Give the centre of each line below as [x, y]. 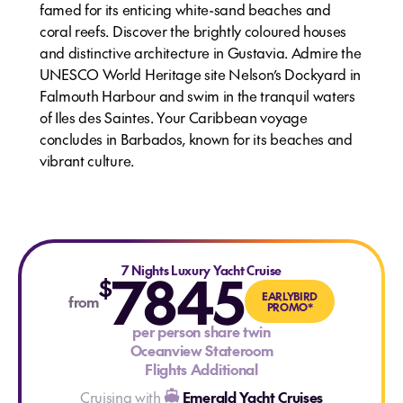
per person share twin [201, 331]
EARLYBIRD [290, 296]
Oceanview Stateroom [201, 350]
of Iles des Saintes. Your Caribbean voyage [174, 117]
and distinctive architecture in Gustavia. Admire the [201, 52]
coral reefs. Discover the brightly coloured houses [193, 31]
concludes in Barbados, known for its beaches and [196, 139]
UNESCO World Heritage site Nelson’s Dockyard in [200, 74]
